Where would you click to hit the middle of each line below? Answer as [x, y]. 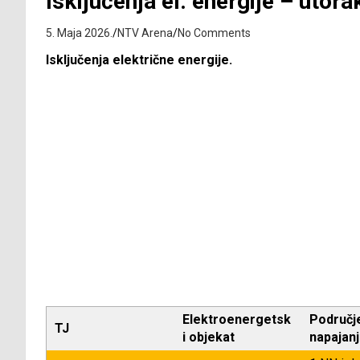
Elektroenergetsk [237, 320]
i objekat [209, 337]
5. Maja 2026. [79, 33]
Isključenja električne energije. [139, 60]
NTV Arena [145, 33]
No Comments [214, 33]
